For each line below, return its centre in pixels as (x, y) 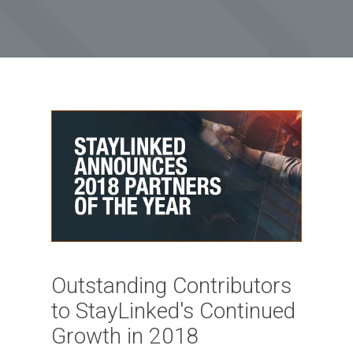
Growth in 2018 (125, 336)
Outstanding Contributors (171, 286)
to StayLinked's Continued (173, 311)
